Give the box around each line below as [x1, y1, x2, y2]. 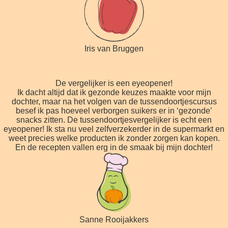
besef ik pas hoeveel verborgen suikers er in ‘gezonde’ [16, 106, 212, 115]
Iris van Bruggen [84, 44, 144, 53]
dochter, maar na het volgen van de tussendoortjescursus [11, 97, 217, 106]
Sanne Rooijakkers [79, 215, 149, 224]
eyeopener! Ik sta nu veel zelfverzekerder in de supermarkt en [4, 124, 224, 133]
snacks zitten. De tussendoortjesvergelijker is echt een [16, 115, 212, 124]
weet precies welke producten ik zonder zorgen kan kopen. [8, 133, 220, 142]
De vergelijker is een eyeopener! [55, 78, 173, 88]
